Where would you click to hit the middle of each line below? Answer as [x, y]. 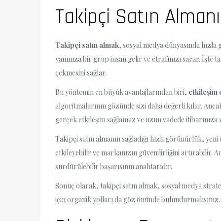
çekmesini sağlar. [81, 73]
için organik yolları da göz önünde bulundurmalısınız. [138, 200]
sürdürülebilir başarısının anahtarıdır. [114, 166]
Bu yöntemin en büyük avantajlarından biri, [122, 92]
